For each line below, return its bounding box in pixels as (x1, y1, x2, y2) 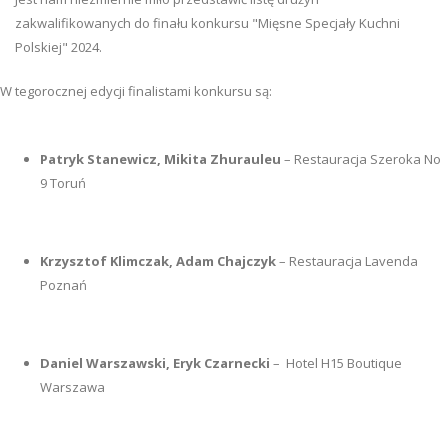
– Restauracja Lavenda (276, 252, 418, 271)
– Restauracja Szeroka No (281, 150, 441, 169)
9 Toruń (40, 174, 86, 193)
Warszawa (40, 378, 105, 397)
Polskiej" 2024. (15, 38, 102, 57)
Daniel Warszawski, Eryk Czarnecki (40, 354, 270, 373)
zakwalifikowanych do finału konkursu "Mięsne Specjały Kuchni (15, 14, 400, 33)
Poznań (40, 276, 87, 295)
